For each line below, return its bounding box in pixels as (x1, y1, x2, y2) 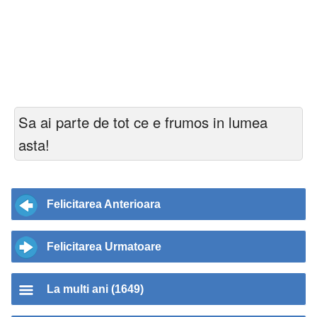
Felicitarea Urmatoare (47, 241, 161, 253)
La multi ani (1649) (47, 283, 144, 296)
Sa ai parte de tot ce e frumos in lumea (18, 112, 267, 133)
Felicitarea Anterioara (47, 198, 161, 211)
